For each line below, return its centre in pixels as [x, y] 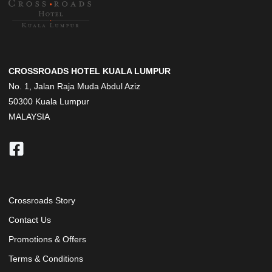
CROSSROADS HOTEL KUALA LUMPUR [89, 71]
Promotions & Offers [47, 240]
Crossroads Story [42, 201]
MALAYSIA [29, 117]
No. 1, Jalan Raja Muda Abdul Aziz [74, 86]
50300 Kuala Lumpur [49, 101]
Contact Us [29, 220]
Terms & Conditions [46, 259]
